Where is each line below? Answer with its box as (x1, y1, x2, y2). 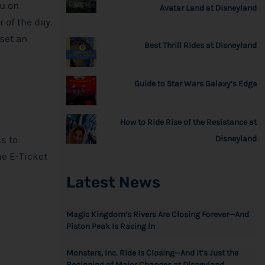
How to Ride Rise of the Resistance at (120, 117, 257, 127)
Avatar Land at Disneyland (160, 2, 257, 13)
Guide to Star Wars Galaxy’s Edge (134, 78, 257, 89)
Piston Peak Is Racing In (66, 221, 155, 231)
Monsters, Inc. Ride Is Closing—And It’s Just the (66, 247, 238, 258)
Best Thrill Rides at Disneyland (144, 40, 257, 50)
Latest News (66, 173, 160, 192)
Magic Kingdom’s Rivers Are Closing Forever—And (66, 209, 249, 219)
